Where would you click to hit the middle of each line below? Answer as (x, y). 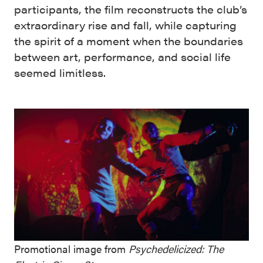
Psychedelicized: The (176, 249)
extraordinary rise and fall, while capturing (125, 25)
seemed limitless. (60, 73)
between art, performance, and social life (122, 57)
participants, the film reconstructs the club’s (131, 9)
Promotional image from (71, 249)
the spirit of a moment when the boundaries (129, 41)
